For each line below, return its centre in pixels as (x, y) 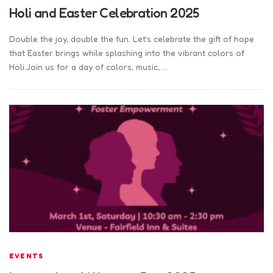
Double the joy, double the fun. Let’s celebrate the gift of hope (132, 38)
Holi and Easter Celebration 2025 (104, 13)
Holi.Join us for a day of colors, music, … (88, 66)
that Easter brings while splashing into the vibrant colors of (127, 52)
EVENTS (27, 256)
